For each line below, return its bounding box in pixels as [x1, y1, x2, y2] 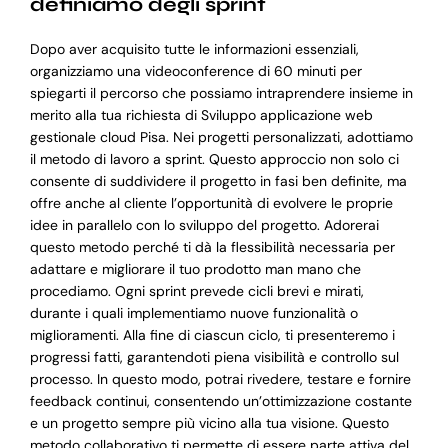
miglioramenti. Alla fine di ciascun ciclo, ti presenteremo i [29, 326, 395, 345]
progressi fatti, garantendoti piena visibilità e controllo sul [29, 348, 399, 367]
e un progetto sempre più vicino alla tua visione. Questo [29, 414, 389, 433]
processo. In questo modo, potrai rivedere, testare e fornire [29, 370, 411, 389]
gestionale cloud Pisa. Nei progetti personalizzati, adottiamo [29, 128, 413, 147]
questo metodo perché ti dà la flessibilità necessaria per [29, 238, 395, 257]
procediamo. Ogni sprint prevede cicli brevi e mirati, [29, 282, 364, 301]
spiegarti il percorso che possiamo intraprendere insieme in [29, 84, 413, 103]
